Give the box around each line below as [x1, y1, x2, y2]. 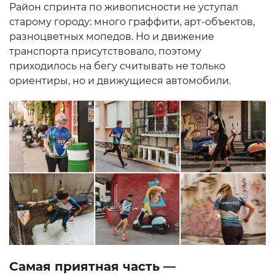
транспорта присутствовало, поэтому [9, 45, 201, 58]
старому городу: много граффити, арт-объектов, [9, 16, 255, 28]
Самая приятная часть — [9, 258, 176, 274]
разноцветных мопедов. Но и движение [9, 31, 214, 43]
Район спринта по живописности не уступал [9, 1, 238, 14]
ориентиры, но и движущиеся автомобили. [9, 75, 231, 87]
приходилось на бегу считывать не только [9, 60, 225, 72]
